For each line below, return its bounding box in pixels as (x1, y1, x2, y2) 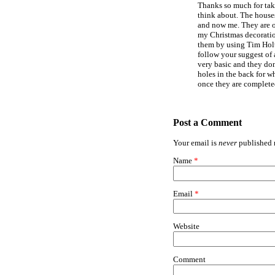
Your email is (173, 137, 219, 147)
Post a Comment (173, 117, 242, 128)
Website (173, 222, 199, 231)
